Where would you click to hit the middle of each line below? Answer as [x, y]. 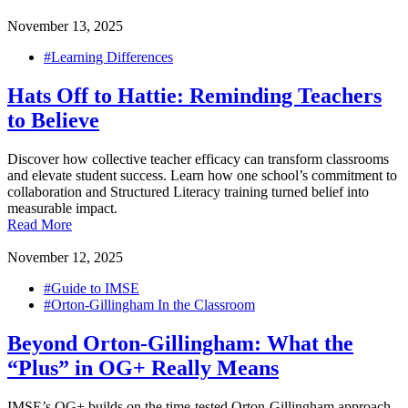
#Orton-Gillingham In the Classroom [149, 305]
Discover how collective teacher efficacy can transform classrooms [198, 159]
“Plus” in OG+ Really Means [143, 367]
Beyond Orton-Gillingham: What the [180, 343]
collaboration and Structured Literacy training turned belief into [188, 192]
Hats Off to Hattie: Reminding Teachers [194, 96]
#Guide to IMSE [92, 289]
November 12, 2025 [65, 258]
